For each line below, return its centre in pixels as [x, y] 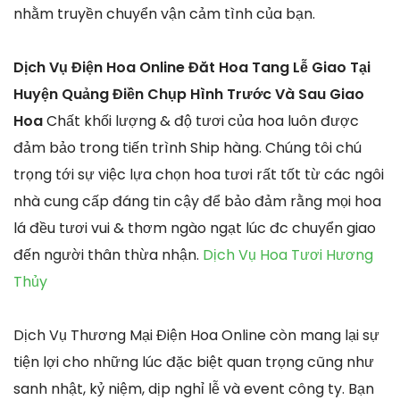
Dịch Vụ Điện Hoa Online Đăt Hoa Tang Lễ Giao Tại [192, 68]
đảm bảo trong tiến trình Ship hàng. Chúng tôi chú [187, 148]
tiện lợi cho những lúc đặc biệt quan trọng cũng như [194, 362]
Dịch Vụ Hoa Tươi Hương [288, 255]
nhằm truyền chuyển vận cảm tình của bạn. [164, 14]
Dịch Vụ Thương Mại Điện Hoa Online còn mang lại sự [196, 336]
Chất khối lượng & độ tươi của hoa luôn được [203, 121]
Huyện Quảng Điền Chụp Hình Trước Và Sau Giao [189, 95]
